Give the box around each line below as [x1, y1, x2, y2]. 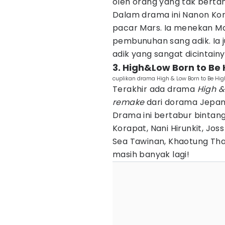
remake [113, 96, 147, 108]
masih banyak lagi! [113, 149, 190, 160]
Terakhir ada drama [113, 83, 197, 95]
